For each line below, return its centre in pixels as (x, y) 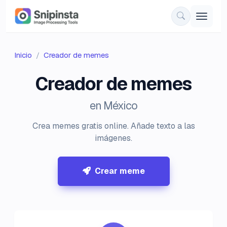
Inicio (23, 55)
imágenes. (113, 138)
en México (113, 105)
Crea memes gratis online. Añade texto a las (113, 126)
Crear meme (120, 171)
